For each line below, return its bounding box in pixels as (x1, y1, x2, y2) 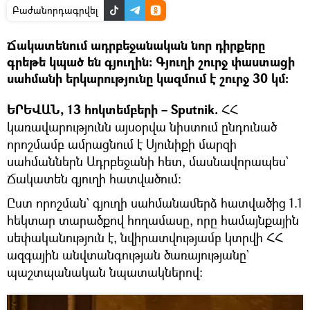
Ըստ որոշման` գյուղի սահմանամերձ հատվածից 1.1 (7, 194, 302, 211)
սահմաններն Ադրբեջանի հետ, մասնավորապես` (7, 152, 289, 170)
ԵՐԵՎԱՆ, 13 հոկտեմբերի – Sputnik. (7, 100, 218, 118)
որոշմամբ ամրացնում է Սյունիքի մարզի (7, 135, 237, 152)
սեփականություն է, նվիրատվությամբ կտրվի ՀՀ (7, 228, 283, 246)
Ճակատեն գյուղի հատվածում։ (7, 170, 181, 187)
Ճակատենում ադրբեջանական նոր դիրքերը (7, 36, 265, 54)
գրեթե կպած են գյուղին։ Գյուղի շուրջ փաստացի (7, 53, 295, 71)
